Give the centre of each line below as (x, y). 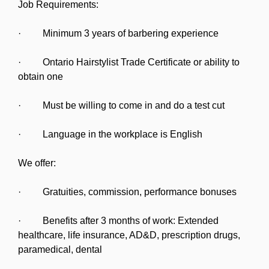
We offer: (37, 163)
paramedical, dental (60, 249)
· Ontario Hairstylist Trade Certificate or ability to (129, 62)
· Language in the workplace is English (110, 134)
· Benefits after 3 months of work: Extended (118, 220)
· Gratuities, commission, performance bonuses (127, 192)
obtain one (41, 76)
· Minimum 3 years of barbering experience (118, 33)
